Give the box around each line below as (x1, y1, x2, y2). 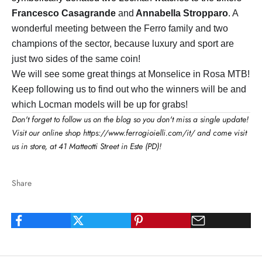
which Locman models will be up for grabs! (12, 99, 188, 109)
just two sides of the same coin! (12, 53, 140, 64)
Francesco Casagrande (12, 8, 118, 18)
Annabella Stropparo (134, 8, 228, 18)
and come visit (195, 126, 247, 139)
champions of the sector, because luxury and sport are (12, 38, 234, 49)
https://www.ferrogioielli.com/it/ (83, 126, 195, 139)
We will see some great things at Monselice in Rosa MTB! (12, 68, 250, 79)
